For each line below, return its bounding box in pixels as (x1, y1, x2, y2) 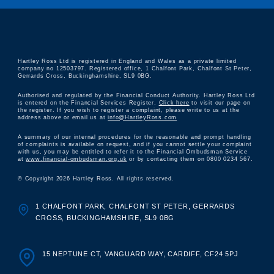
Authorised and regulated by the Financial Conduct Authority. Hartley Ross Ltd (18, 92, 255, 98)
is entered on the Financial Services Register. (18, 100, 159, 106)
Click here (158, 100, 190, 106)
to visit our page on (189, 100, 251, 106)
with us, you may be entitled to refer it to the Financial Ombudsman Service (18, 149, 248, 155)
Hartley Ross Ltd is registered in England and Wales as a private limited (18, 58, 237, 64)
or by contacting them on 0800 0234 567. (127, 156, 253, 162)
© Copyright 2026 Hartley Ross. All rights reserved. (18, 176, 174, 182)
